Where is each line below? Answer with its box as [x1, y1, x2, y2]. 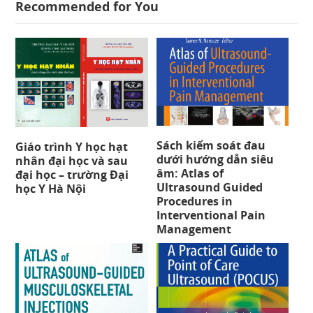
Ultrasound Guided [156, 180, 263, 196]
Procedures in [156, 194, 233, 210]
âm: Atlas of [156, 166, 224, 182]
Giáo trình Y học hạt [15, 139, 129, 155]
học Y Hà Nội [15, 181, 87, 197]
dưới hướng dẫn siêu [156, 152, 274, 168]
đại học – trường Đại [15, 167, 129, 183]
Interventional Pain [156, 208, 265, 224]
